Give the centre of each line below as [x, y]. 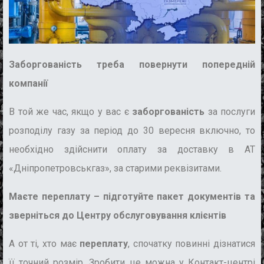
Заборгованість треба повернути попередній [132, 65]
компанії [28, 84]
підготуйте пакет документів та [177, 197]
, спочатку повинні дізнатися [192, 244]
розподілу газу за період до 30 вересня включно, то [132, 131]
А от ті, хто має [44, 244]
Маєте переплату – [54, 197]
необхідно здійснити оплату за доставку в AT [132, 150]
